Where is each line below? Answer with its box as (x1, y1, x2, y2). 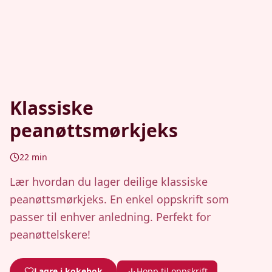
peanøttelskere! (10, 227, 90, 242)
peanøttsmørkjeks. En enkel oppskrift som (10, 192, 229, 206)
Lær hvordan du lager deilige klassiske (10, 174, 208, 189)
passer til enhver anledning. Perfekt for (10, 209, 211, 224)
